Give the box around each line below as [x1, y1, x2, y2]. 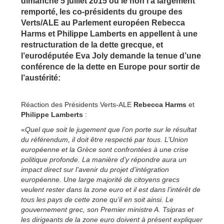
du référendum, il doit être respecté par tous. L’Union [21, 135, 188, 143]
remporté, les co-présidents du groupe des [21, 7, 182, 16]
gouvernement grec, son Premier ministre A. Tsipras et [21, 205, 193, 213]
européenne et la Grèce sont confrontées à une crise [21, 145, 188, 153]
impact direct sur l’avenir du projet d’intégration [21, 165, 169, 173]
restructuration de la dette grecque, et [21, 40, 163, 49]
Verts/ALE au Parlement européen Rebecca [21, 18, 185, 27]
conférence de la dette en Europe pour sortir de [21, 62, 200, 71]
